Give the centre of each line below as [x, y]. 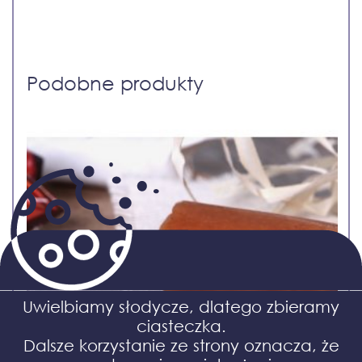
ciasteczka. [181, 326]
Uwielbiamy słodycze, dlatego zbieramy [181, 307]
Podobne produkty [115, 83]
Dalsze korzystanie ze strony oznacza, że [181, 345]
